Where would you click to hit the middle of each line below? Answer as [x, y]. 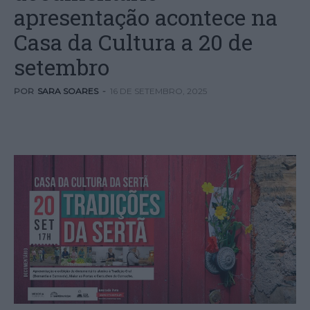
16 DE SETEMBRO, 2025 [158, 91]
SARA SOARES [68, 91]
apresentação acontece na [146, 17]
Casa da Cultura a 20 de [133, 42]
